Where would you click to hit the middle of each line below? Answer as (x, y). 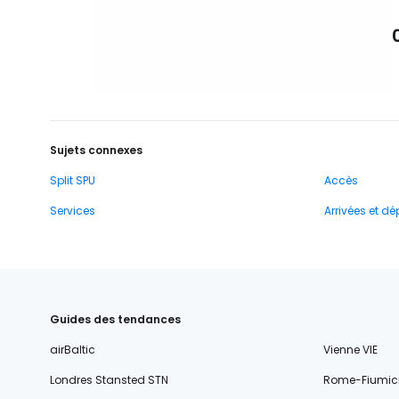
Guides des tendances (115, 320)
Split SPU (73, 181)
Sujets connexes (96, 151)
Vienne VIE (350, 350)
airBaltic (73, 350)
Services (73, 211)
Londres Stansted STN (109, 380)
